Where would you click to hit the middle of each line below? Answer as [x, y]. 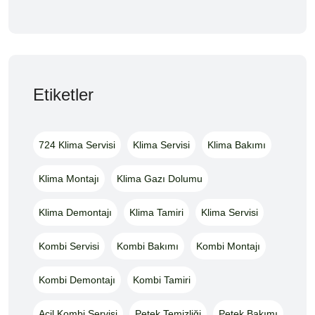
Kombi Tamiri [162, 279]
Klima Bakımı [237, 144]
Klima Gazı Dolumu [160, 178]
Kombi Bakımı [148, 246]
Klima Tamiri [156, 212]
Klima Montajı [69, 178]
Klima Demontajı [75, 212]
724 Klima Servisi [77, 144]
